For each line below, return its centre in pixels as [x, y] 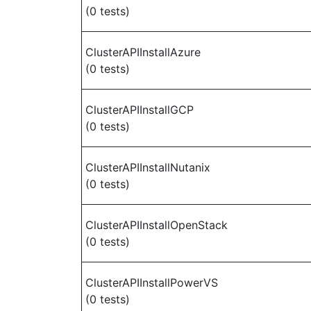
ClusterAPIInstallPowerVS [152, 283]
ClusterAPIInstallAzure [143, 52]
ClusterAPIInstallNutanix [148, 167]
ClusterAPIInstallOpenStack [157, 225]
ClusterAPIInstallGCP [140, 110]
